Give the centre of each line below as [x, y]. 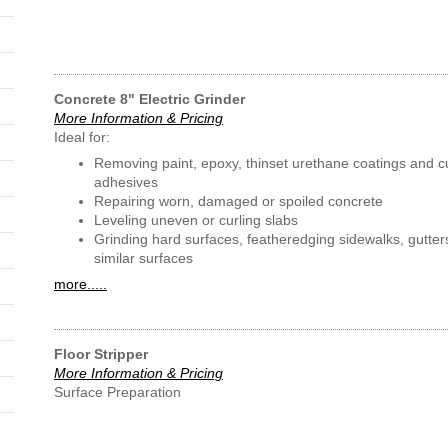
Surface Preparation [117, 392]
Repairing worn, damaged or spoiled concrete [238, 201]
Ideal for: [82, 137]
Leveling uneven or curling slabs [196, 220]
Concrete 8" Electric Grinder [149, 99]
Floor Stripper [101, 354]
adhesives [126, 182]
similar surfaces [143, 258]
